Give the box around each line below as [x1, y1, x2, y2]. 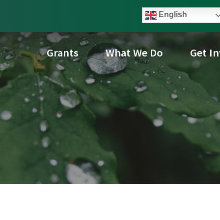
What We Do [106, 45, 163, 59]
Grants [47, 45, 79, 59]
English [157, 10, 187, 19]
